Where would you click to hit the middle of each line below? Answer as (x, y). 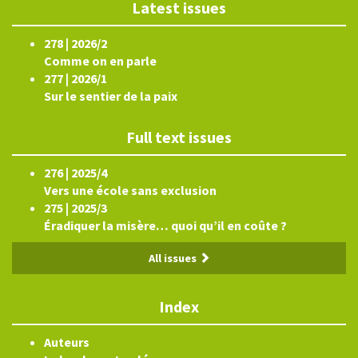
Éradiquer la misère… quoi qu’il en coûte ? (165, 226)
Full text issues (179, 137)
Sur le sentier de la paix (111, 96)
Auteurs (67, 342)
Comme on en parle (100, 61)
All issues (173, 259)
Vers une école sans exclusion (130, 191)
